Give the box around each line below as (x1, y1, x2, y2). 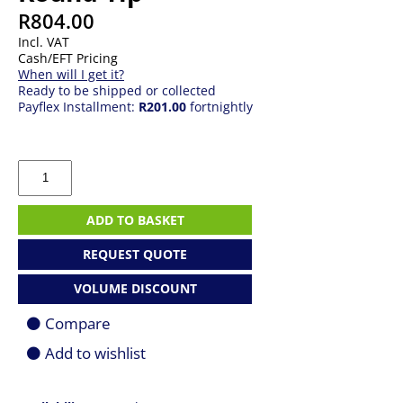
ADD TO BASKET (85, 210, 184, 228)
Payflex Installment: (18, 98, 139, 115)
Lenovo (17, 175, 59, 192)
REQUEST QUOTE (83, 245, 187, 263)
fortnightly (186, 98, 253, 115)
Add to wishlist (45, 342, 146, 363)
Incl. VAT (18, 33, 69, 50)
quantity (17, 272, 67, 289)
